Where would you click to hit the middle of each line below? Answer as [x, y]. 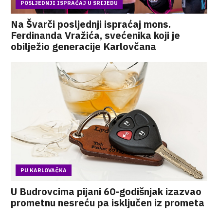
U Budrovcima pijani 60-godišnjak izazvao [106, 191]
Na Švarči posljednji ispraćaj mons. [91, 24]
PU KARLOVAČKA [44, 170]
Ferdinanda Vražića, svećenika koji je [96, 35]
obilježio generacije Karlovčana [84, 46]
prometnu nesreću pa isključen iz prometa [108, 203]
